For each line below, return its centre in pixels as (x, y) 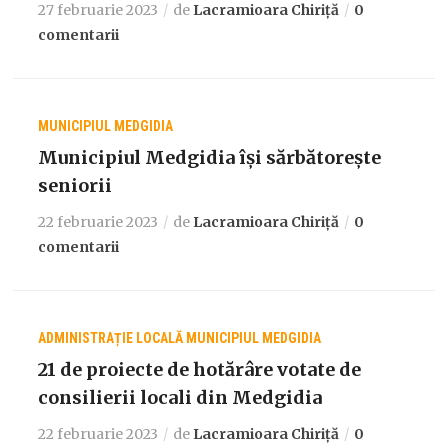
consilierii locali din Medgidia (180, 397)
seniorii (75, 185)
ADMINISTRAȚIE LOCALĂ (111, 337)
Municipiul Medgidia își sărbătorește (210, 157)
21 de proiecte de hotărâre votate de (200, 369)
